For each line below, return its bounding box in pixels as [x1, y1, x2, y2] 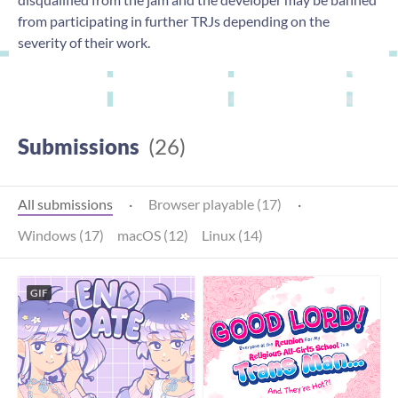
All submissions [18, 195, 113, 212]
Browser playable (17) [148, 195, 282, 212]
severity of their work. [18, 33, 153, 51]
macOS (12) [117, 226, 188, 243]
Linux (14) [202, 226, 263, 243]
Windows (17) [18, 226, 104, 243]
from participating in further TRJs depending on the [18, 12, 330, 29]
